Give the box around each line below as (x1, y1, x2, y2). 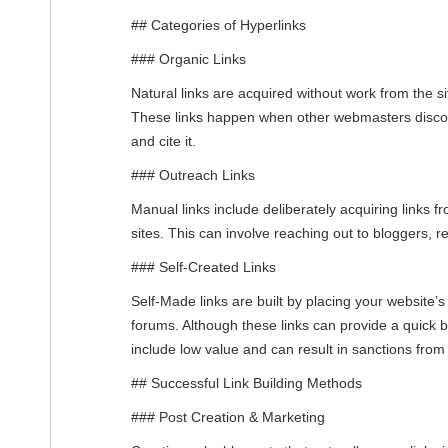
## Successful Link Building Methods (131, 374, 362, 391)
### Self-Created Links (131, 258, 276, 275)
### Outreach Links (131, 166, 255, 183)
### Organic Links (131, 50, 246, 67)
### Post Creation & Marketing (131, 408, 325, 425)
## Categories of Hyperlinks (131, 16, 306, 33)
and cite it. (131, 132, 196, 149)
